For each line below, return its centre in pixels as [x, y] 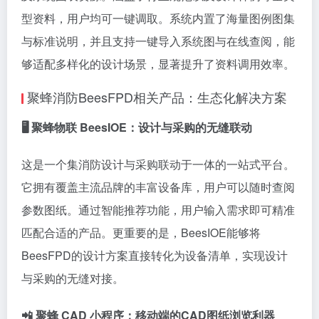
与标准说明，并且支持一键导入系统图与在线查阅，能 [158, 41]
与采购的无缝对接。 [73, 278]
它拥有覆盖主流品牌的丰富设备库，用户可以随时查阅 [158, 187]
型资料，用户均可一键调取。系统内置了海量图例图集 [158, 18]
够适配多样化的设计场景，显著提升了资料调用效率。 [158, 64]
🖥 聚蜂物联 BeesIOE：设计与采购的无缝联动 [137, 127]
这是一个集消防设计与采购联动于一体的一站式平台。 [158, 164]
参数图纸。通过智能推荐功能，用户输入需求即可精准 [158, 210]
